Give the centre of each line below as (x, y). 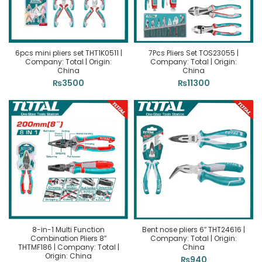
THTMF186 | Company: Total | (68, 247)
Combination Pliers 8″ (68, 238)
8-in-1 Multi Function (68, 230)
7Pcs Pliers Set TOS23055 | (194, 53)
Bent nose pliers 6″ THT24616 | (194, 230)
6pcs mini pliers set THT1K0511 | (68, 53)
